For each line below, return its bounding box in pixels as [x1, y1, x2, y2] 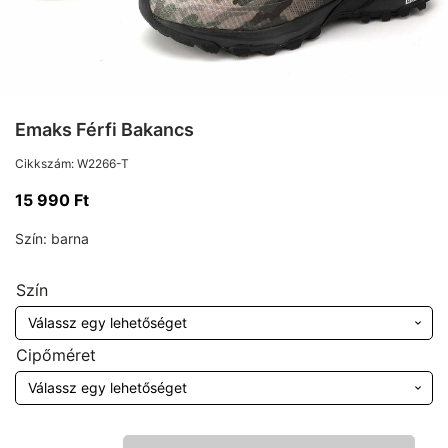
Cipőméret [16, 345, 96, 365]
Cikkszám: [15, 156, 77, 171]
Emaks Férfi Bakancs [15, 119, 194, 140]
